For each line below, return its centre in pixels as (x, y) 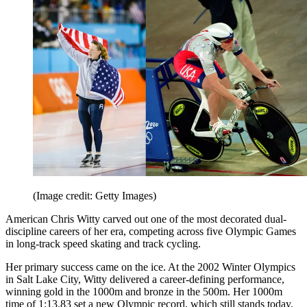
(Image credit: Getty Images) (95, 196)
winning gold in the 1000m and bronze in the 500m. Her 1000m (144, 292)
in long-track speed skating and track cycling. (103, 244)
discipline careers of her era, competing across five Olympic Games (151, 232)
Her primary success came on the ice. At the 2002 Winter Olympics (150, 267)
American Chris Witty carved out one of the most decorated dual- (146, 219)
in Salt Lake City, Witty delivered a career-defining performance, (145, 280)
